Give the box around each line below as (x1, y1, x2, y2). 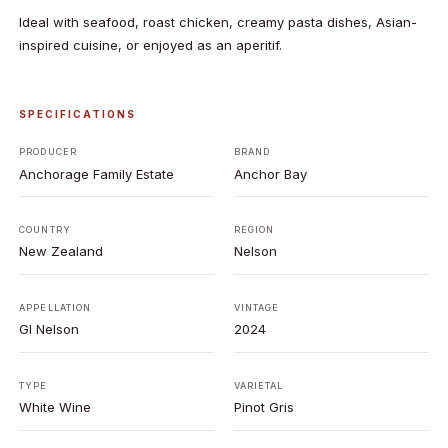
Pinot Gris (233, 398, 294, 415)
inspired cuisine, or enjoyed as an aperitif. (19, 37, 283, 54)
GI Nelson (19, 321, 80, 338)
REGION (233, 223, 275, 235)
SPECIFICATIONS (19, 107, 137, 120)
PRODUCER (19, 146, 77, 158)
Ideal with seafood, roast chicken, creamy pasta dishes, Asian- (19, 14, 418, 31)
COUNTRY (19, 223, 71, 235)
